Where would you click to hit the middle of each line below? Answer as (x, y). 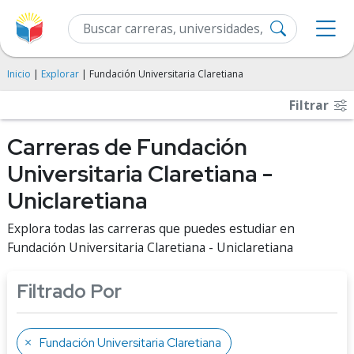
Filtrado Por (69, 291)
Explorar (60, 74)
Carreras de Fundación (127, 147)
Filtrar (311, 105)
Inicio (19, 74)
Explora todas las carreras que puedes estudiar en (151, 228)
